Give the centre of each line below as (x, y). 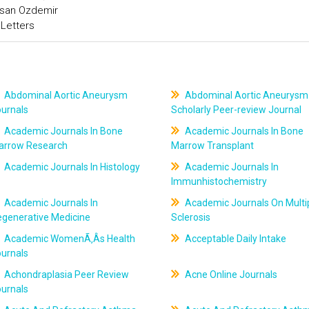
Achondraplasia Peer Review (66, 275)
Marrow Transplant (212, 146)
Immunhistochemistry (219, 181)
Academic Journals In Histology (71, 167)
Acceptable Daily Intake (234, 239)
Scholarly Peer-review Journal (236, 110)
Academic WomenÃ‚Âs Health (69, 239)
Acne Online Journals (230, 275)
